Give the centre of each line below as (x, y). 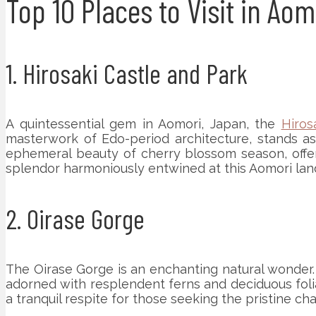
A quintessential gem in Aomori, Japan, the (144, 123)
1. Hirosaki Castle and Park (127, 73)
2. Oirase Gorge (75, 218)
